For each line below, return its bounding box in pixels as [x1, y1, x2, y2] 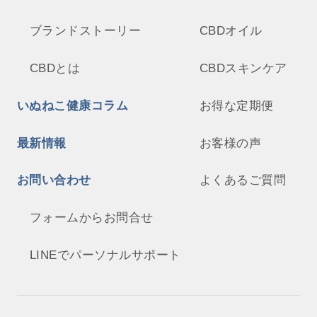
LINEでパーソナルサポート [29, 248, 181, 263]
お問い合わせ [16, 173, 91, 188]
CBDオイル [199, 24, 263, 38]
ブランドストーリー [29, 24, 142, 38]
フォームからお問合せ [29, 211, 154, 225]
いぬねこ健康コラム [16, 98, 129, 113]
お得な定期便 [199, 98, 274, 113]
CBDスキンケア [199, 61, 287, 75]
